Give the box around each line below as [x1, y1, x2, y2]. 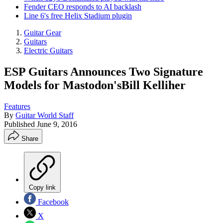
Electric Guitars [24, 46, 73, 55]
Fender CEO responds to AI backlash [24, 2, 141, 11]
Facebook [36, 197, 69, 206]
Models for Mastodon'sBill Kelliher [4, 78, 186, 92]
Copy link [29, 183, 56, 191]
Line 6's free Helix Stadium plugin [24, 11, 132, 20]
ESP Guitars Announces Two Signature [4, 65, 203, 78]
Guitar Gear [24, 28, 61, 37]
